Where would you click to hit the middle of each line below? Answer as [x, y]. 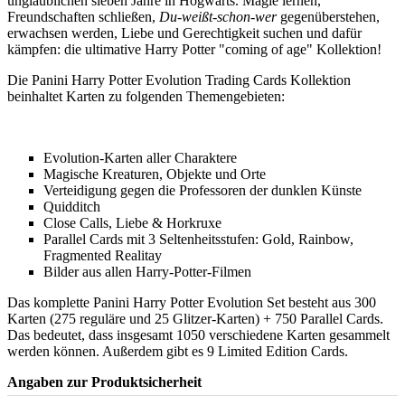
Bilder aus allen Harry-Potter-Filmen [147, 271]
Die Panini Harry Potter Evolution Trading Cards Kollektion [179, 80]
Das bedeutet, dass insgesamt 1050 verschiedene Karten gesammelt [198, 334]
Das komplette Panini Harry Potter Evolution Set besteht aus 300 [192, 302]
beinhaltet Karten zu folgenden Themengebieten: [146, 96]
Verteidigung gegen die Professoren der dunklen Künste [202, 190]
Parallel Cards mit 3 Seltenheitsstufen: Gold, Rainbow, [198, 239]
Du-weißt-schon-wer [218, 16]
